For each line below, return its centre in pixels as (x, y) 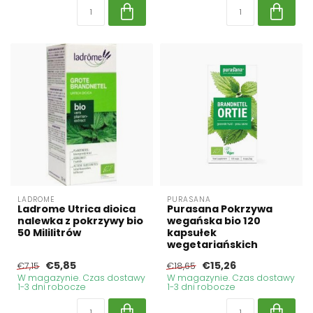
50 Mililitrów (49, 233)
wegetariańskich (212, 245)
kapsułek (192, 233)
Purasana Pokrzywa (220, 209)
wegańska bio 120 (214, 221)
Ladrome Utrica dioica (77, 209)
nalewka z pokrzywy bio (80, 221)
